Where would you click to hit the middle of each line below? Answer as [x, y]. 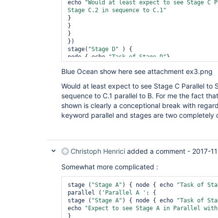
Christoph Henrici [98, 151]
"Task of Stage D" [137, 57]
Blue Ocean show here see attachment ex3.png [137, 71]
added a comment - [159, 151]
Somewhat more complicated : [111, 167]
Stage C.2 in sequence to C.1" [117, 10]
